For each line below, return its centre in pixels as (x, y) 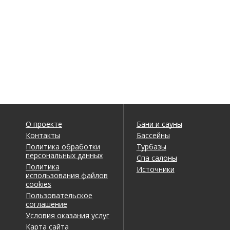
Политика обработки (63, 146)
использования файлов (67, 175)
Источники (155, 169)
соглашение (46, 204)
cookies (39, 184)
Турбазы (151, 146)
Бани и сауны (159, 124)
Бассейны (153, 135)
